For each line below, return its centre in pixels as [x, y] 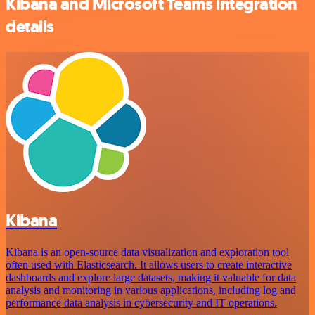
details [30, 26]
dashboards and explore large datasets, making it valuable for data [151, 277]
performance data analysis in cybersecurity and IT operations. [141, 302]
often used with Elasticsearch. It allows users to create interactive [149, 264]
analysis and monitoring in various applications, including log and [151, 290]
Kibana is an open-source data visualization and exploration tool [147, 252]
